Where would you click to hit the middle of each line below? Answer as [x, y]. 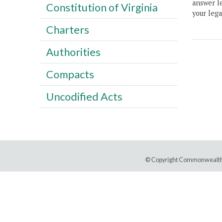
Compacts [70, 74]
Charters [67, 29]
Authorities [73, 52]
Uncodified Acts [84, 96]
